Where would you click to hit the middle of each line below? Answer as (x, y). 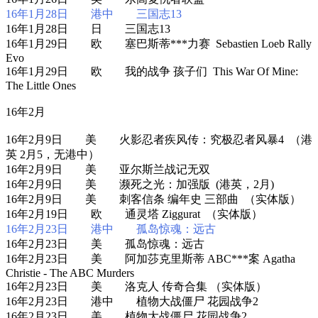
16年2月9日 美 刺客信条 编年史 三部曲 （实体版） (153, 199)
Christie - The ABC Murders (70, 273)
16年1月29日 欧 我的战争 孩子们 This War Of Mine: (152, 71)
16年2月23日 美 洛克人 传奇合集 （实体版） (136, 286)
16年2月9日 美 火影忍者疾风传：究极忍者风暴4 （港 (159, 139)
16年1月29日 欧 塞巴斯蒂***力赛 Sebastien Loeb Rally (159, 43)
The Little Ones (41, 85)
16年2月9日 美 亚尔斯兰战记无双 (108, 169)
